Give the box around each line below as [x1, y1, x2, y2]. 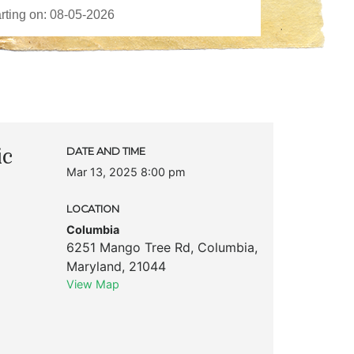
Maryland [66, 258, 122, 274]
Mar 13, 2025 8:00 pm [66, 164, 186, 179]
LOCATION [66, 202, 119, 215]
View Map [66, 277, 119, 291]
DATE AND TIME [66, 145, 145, 157]
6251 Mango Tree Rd [66, 239, 190, 255]
